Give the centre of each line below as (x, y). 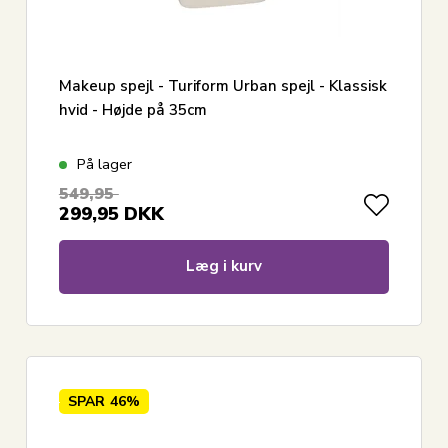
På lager (104, 163)
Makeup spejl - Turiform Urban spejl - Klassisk (222, 85)
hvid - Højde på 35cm (132, 109)
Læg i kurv (223, 265)
